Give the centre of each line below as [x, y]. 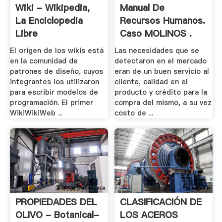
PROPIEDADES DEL [56, 202]
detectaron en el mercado [161, 61]
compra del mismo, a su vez [163, 103]
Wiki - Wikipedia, [52, 7]
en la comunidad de [44, 61]
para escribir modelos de [54, 92]
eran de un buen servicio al [162, 72]
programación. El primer [51, 103]
